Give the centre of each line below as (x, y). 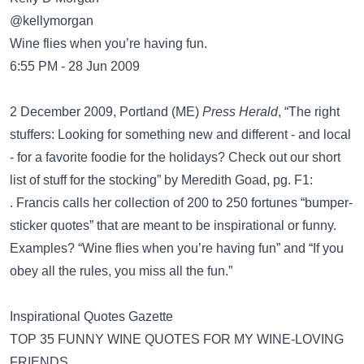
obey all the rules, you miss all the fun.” (121, 271)
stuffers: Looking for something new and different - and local (180, 134)
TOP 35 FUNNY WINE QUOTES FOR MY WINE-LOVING (177, 339)
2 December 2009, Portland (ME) (106, 112)
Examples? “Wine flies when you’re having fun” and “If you (177, 248)
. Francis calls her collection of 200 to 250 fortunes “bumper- (181, 203)
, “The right (309, 112)
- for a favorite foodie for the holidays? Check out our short (175, 157)
